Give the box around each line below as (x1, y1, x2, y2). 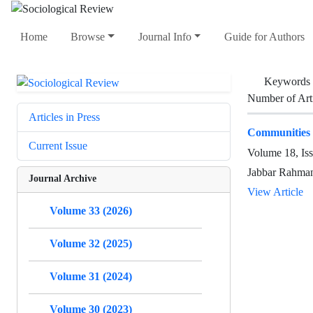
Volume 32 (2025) (50, 236, 132, 250)
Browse (71, 30, 105, 44)
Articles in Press (29, 110, 100, 124)
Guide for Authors (224, 30, 305, 44)
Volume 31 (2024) (50, 269, 132, 283)
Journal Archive (29, 171, 96, 184)
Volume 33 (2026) (50, 203, 132, 217)
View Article (247, 184, 303, 198)
